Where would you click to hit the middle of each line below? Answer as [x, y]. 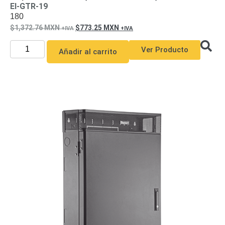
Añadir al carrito [88, 52]
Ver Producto [164, 50]
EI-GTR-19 [29, 6]
